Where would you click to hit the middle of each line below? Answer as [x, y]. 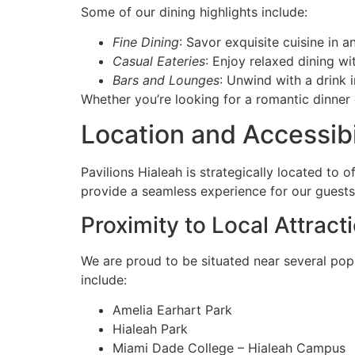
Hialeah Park [150, 329]
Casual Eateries [159, 61]
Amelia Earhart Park [172, 310]
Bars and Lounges [166, 80]
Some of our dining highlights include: [194, 11]
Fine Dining [146, 42]
